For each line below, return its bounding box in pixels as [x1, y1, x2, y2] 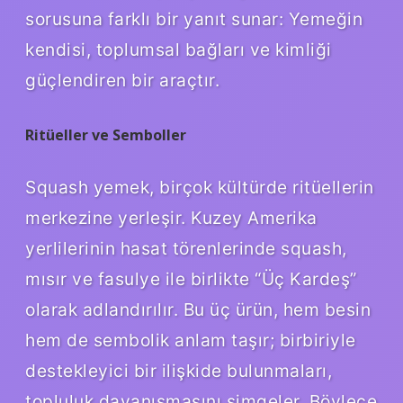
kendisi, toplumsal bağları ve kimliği [25, 38, 332, 60]
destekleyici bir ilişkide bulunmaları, [25, 360, 332, 382]
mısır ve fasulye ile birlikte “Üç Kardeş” [25, 268, 357, 291]
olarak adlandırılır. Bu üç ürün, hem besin [25, 299, 371, 321]
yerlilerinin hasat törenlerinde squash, [25, 237, 347, 260]
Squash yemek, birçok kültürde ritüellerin [25, 176, 374, 199]
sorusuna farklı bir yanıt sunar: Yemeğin [25, 7, 363, 30]
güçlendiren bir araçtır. [25, 68, 219, 91]
